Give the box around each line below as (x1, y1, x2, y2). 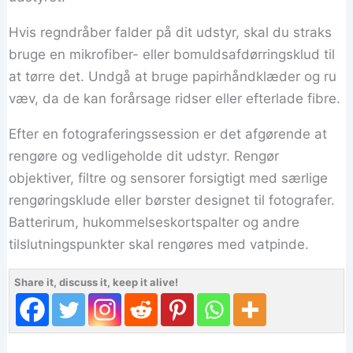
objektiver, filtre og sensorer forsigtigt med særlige (9, 169, 329, 186)
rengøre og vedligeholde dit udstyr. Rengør (9, 147, 280, 164)
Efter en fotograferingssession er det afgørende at (9, 125, 328, 142)
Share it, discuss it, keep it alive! (14, 275, 179, 288)
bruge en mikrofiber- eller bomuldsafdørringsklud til (9, 46, 336, 62)
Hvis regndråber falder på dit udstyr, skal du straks (9, 24, 333, 40)
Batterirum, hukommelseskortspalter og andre (9, 214, 300, 230)
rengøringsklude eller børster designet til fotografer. (9, 191, 336, 208)
